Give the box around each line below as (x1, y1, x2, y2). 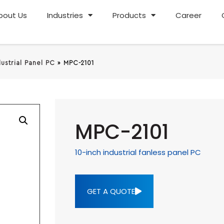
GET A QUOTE (86, 186, 135, 197)
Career (175, 9, 202, 20)
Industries (47, 9, 83, 20)
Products (112, 9, 146, 20)
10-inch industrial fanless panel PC (74, 147, 201, 158)
